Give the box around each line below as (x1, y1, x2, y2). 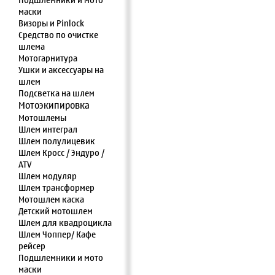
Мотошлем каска (18, 192, 84, 207)
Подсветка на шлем (18, 85, 95, 101)
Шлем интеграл (18, 122, 77, 137)
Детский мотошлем (18, 203, 93, 219)
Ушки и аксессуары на (18, 62, 104, 78)
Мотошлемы (18, 110, 66, 126)
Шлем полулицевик (18, 133, 95, 149)
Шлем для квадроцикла (18, 215, 112, 231)
